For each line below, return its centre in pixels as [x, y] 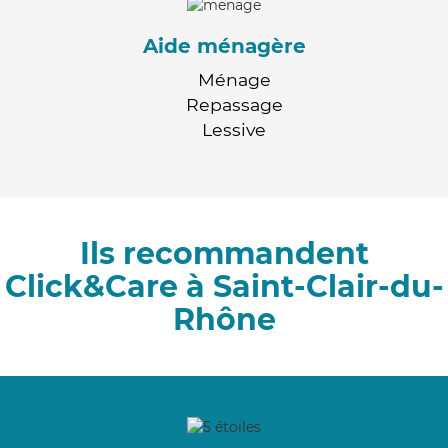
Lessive [234, 129]
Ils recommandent [224, 253]
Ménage [234, 79]
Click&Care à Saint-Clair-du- [224, 286]
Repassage [234, 104]
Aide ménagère [224, 45]
